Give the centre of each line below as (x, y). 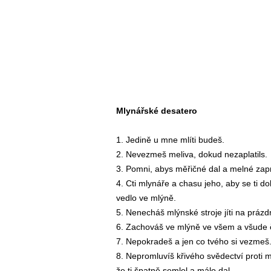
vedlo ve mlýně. (146, 198)
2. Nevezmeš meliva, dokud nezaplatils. (192, 155)
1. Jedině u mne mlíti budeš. (170, 140)
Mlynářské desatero (157, 111)
